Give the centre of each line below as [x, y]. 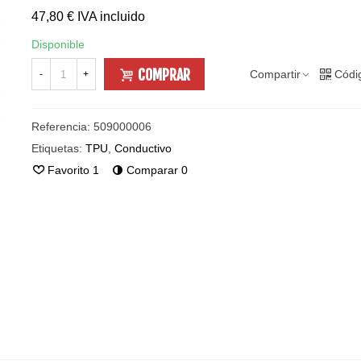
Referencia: [60, 127]
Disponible [58, 44]
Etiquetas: [56, 148]
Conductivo [143, 148]
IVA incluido [111, 17]
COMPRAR [164, 75]
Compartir [275, 74]
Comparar [152, 170]
